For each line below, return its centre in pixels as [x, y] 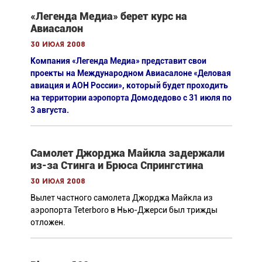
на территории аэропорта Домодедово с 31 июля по [131, 98]
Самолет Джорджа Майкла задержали [127, 153]
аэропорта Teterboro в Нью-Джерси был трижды [124, 210]
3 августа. [49, 110]
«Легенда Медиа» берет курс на [108, 16]
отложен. [48, 223]
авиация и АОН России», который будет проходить [129, 86]
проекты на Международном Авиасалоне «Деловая [130, 73]
